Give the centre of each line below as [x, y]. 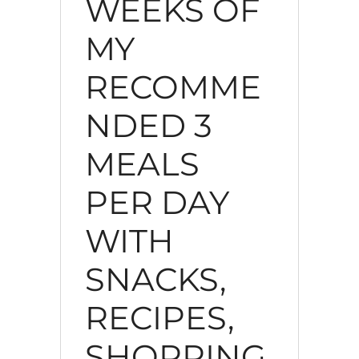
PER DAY [157, 202]
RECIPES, [159, 317]
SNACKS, [155, 279]
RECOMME [173, 87]
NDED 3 [148, 125]
